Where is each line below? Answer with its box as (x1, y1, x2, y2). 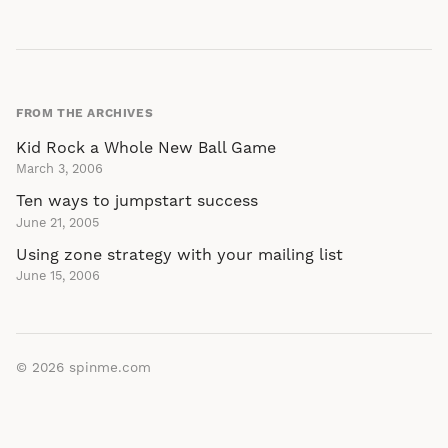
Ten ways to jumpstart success (16, 191, 258, 212)
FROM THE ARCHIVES (16, 106, 154, 121)
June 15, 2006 (16, 268, 100, 285)
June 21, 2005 (16, 214, 99, 231)
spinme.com (69, 359, 151, 378)
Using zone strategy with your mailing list (16, 244, 343, 265)
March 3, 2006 (16, 161, 103, 178)
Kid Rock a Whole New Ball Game (16, 138, 276, 158)
